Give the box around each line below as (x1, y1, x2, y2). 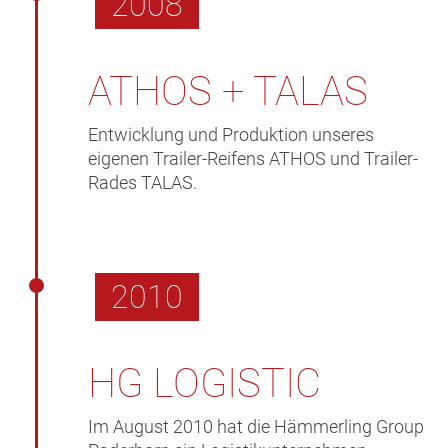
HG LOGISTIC (88, 360, 322, 408)
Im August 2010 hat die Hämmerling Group (88, 416, 425, 438)
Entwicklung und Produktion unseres (88, 124, 375, 146)
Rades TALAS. (88, 172, 198, 194)
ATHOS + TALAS (88, 68, 369, 116)
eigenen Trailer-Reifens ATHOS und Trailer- (88, 148, 419, 170)
